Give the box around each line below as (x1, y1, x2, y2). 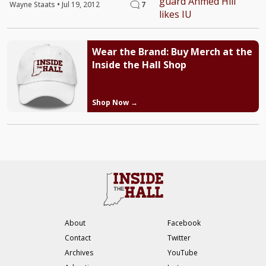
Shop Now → (91, 97, 138, 107)
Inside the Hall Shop (91, 58, 186, 72)
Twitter (167, 232, 191, 243)
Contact (65, 232, 91, 243)
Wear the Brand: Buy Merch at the (91, 45, 252, 59)
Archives (65, 247, 93, 258)
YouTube (167, 247, 198, 258)
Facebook (167, 217, 201, 228)
